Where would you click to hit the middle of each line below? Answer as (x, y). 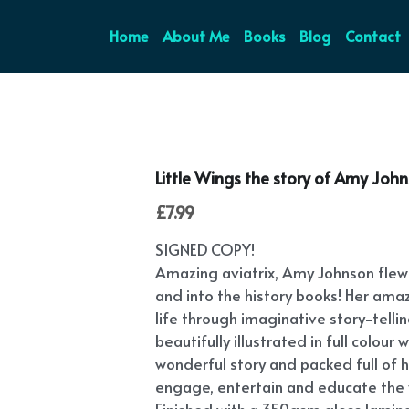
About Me (183, 36)
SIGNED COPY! (205, 249)
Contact (360, 36)
